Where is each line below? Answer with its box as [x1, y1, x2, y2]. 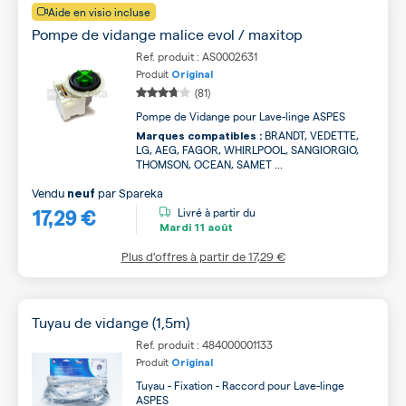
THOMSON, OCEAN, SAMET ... [136, 157, 283, 171]
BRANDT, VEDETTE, [262, 128, 359, 142]
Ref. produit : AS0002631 [136, 49, 257, 63]
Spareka [119, 185, 163, 200]
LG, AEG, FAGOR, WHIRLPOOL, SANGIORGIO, [136, 142, 359, 157]
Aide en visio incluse [48, 5, 150, 19]
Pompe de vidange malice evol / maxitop [32, 24, 303, 43]
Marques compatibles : [136, 130, 262, 141]
